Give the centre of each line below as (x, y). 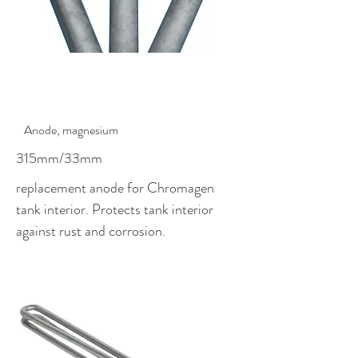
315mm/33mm (59, 158)
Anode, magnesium (71, 130)
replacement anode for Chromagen (115, 188)
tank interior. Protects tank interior (115, 209)
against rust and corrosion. (91, 231)
